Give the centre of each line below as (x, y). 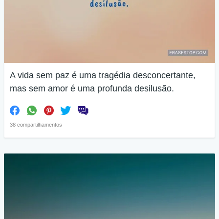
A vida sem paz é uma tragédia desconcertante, (103, 75)
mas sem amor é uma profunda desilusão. (92, 88)
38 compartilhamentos (36, 125)
